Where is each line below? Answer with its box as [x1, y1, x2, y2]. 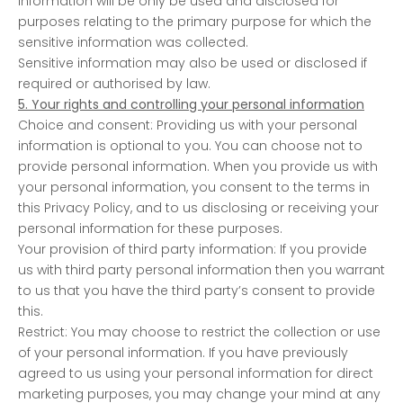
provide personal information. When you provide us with [18, 157, 378, 175]
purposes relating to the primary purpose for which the [18, 12, 372, 31]
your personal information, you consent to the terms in [18, 177, 370, 196]
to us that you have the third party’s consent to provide [18, 281, 375, 300]
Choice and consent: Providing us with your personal [18, 115, 357, 134]
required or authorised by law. [18, 74, 210, 93]
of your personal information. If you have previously [18, 343, 348, 362]
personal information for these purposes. [18, 219, 282, 237]
